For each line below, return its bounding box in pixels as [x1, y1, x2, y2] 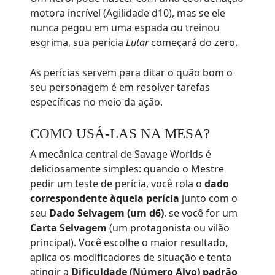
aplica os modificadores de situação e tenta [30, 250, 232, 265]
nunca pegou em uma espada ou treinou [30, 21, 220, 35]
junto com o [179, 192, 238, 206]
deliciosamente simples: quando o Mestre [30, 162, 225, 176]
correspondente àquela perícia [30, 192, 180, 206]
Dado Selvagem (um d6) [49, 206, 165, 220]
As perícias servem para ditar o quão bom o [30, 66, 233, 80]
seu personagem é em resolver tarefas [30, 80, 211, 95]
